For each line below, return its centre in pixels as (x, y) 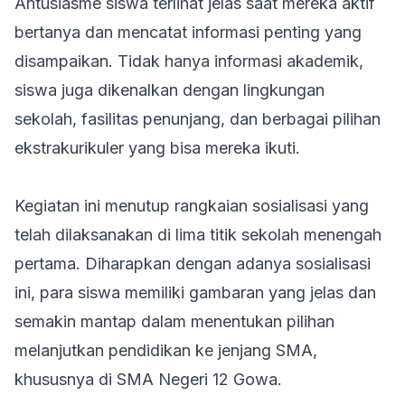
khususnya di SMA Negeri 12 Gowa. (148, 379)
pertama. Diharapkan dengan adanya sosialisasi (193, 264)
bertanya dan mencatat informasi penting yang (188, 32)
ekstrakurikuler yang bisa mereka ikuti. (157, 148)
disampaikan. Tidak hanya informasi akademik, (189, 61)
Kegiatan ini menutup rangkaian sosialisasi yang (192, 206)
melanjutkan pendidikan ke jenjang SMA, (166, 350)
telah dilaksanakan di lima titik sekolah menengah (198, 235)
